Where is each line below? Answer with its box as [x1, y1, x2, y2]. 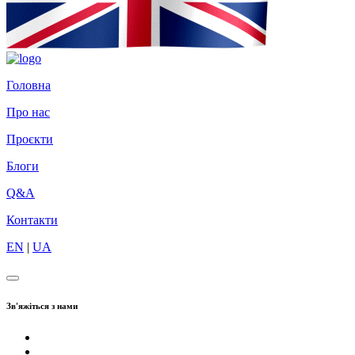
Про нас [6, 105, 50, 119]
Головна [6, 78, 51, 92]
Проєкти [6, 132, 53, 146]
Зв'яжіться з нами [6, 300, 78, 311]
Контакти [6, 212, 58, 227]
